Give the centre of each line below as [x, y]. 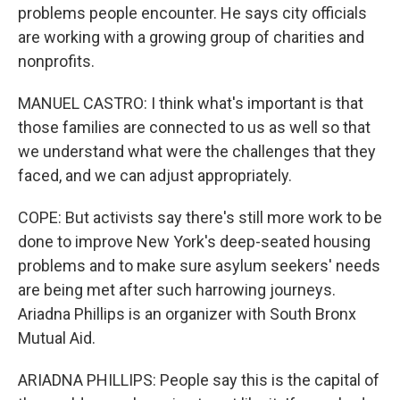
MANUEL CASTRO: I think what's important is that [191, 103]
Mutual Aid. [57, 338]
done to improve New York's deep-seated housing [194, 242]
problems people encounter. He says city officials [192, 13]
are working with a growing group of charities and [191, 37]
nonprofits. [56, 61]
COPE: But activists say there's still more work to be [200, 217]
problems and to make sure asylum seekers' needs [199, 266]
